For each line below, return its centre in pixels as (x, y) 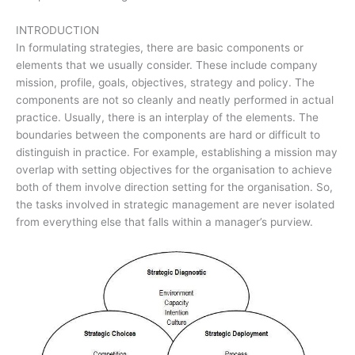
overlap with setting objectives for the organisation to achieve (174, 169)
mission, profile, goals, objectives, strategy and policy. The (165, 82)
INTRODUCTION (57, 30)
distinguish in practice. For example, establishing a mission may (177, 152)
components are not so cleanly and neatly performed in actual (175, 99)
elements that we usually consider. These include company (167, 65)
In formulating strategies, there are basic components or (160, 47)
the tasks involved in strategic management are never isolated (175, 204)
